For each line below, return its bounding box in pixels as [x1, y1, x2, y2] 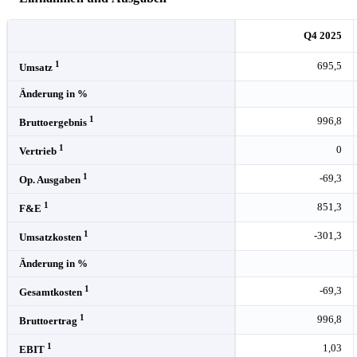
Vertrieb [19, 144, 59, 157]
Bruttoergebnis [19, 116, 89, 128]
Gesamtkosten [19, 285, 84, 298]
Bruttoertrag [19, 314, 80, 327]
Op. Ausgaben [19, 173, 83, 186]
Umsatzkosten [19, 230, 84, 243]
